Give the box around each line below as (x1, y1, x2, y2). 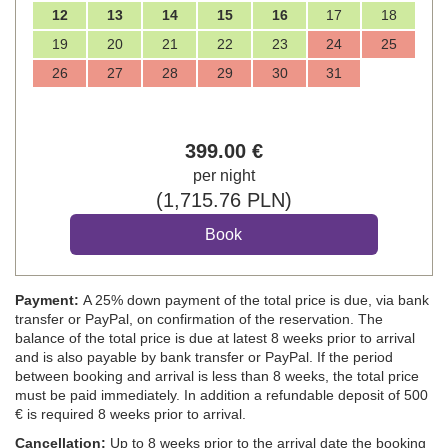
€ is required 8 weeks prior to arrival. (15, 405, 250, 422)
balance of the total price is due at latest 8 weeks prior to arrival (15, 329, 415, 346)
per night (193, 166, 255, 184)
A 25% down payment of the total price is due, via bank (79, 291, 429, 308)
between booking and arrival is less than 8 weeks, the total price (15, 367, 419, 384)
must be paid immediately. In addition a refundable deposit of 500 (15, 386, 428, 403)
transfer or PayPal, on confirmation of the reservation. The (15, 310, 383, 327)
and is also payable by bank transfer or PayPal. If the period (15, 348, 393, 365)
